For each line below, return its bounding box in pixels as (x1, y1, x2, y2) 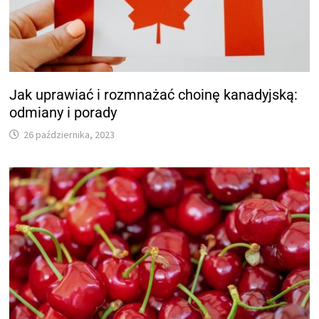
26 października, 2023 (23, 128, 115, 142)
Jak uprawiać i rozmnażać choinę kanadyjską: (9, 86, 298, 104)
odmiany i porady (9, 104, 117, 122)
